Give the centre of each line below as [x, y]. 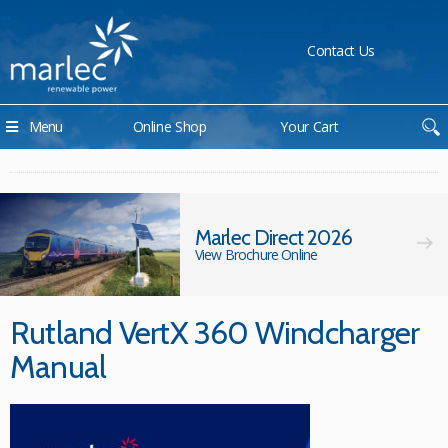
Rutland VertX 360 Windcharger [215, 332]
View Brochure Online [256, 254]
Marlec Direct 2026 [273, 237]
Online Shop [169, 126]
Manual [58, 366]
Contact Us [341, 50]
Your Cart [309, 126]
